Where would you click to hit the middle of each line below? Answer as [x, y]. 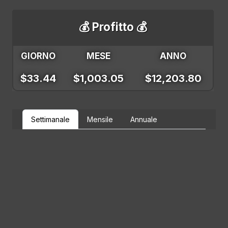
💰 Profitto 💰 [113, 27]
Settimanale [50, 120]
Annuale [144, 120]
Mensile [100, 120]
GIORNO [38, 56]
